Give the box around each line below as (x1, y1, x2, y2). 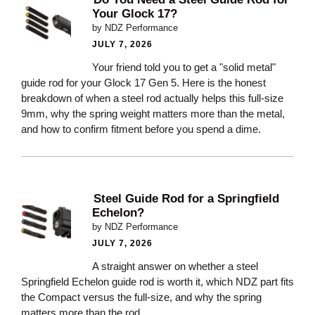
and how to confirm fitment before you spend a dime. (21, 122, 261, 135)
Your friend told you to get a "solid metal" (92, 60, 276, 73)
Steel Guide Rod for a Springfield (94, 191, 279, 205)
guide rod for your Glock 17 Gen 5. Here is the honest (21, 76, 266, 89)
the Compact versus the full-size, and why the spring (21, 290, 262, 303)
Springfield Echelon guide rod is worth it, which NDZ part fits (21, 275, 294, 288)
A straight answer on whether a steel (92, 259, 258, 272)
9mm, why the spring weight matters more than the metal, (21, 107, 285, 120)
